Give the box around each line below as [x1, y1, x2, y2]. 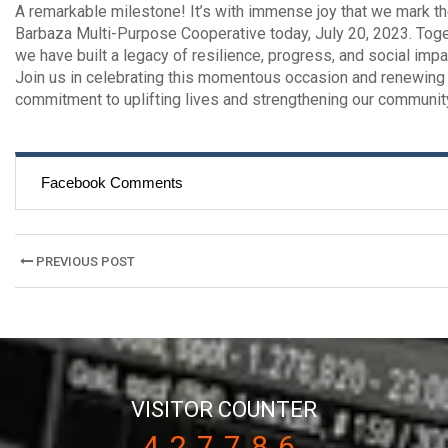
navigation [19, 285, 183, 328]
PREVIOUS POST [33, 253, 135, 269]
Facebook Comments [41, 173, 183, 191]
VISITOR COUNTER [131, 396, 317, 422]
